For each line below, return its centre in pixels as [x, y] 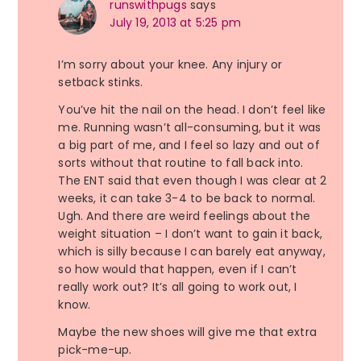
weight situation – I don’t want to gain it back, [190, 234]
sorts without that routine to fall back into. [181, 163]
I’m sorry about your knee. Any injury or [170, 65]
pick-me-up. [95, 350]
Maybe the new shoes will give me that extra [187, 332]
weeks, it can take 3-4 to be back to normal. [187, 199]
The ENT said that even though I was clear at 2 [193, 181]
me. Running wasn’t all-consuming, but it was [190, 128]
